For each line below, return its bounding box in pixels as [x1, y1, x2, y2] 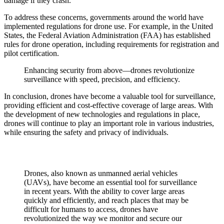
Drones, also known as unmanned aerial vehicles [24, 168, 177, 177]
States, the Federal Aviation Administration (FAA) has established [4, 30, 210, 39]
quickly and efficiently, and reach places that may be [24, 195, 188, 204]
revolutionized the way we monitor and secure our [24, 213, 182, 222]
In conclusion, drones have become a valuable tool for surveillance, [4, 91, 215, 100]
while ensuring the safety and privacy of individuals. [4, 127, 168, 136]
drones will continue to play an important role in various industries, [4, 118, 214, 127]
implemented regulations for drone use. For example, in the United [4, 21, 213, 30]
